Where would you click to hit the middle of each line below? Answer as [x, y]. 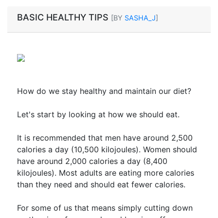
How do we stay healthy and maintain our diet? [104, 91]
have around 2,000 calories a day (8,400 [92, 161]
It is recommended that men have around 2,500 [105, 137]
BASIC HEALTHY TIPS [64, 17]
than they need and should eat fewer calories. [101, 184]
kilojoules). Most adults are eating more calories [106, 173]
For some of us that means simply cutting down [105, 208]
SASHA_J [140, 18]
